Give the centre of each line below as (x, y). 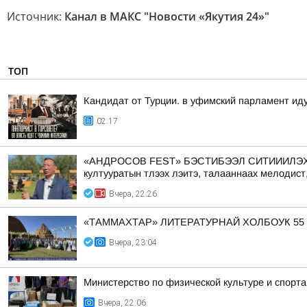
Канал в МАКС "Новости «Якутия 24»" (167, 16)
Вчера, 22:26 (133, 194)
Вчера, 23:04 (133, 243)
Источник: (36, 16)
